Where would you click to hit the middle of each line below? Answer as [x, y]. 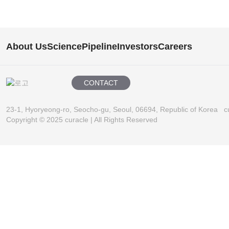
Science [64, 46]
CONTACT [101, 83]
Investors [138, 46]
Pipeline [99, 46]
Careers [175, 46]
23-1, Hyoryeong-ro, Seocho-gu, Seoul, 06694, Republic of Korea [113, 110]
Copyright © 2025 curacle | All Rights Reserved [82, 120]
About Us [27, 46]
